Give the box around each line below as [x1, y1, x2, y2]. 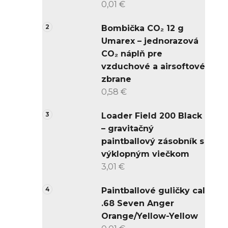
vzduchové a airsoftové [101, 62, 205, 72]
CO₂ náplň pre [101, 49, 162, 59]
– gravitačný [101, 124, 154, 134]
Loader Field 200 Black [101, 111, 202, 121]
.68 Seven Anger [101, 198, 174, 209]
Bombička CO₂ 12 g [101, 23, 184, 34]
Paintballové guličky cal [101, 186, 205, 196]
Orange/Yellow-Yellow [101, 211, 198, 221]
